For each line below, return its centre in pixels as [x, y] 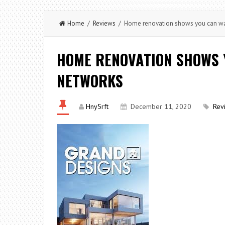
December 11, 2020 [161, 106]
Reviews [104, 23]
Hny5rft [97, 106]
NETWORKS [90, 81]
